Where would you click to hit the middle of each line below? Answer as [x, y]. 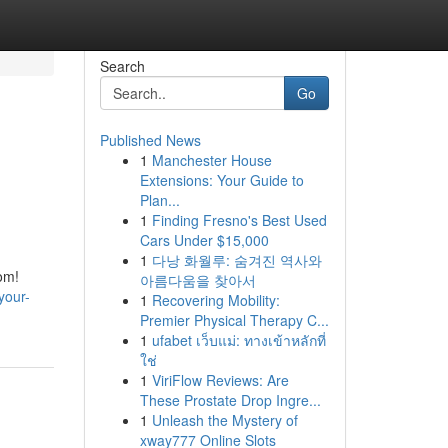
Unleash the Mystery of [224, 420]
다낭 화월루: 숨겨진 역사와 [236, 260]
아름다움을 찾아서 [197, 280]
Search [122, 66]
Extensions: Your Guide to [221, 180]
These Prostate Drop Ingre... [230, 400]
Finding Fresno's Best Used [239, 220]
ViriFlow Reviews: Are [220, 380]
